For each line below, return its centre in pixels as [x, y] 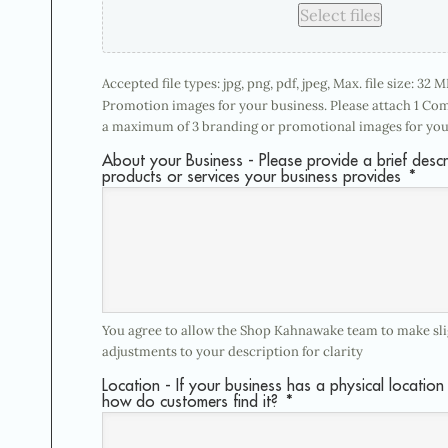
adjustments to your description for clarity [232, 352]
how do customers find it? [190, 401]
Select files [339, 15]
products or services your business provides [251, 176]
